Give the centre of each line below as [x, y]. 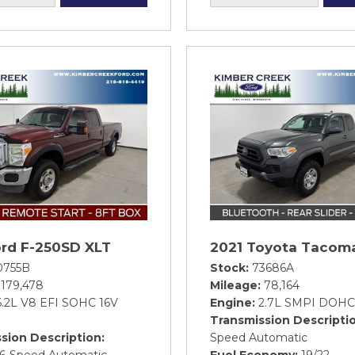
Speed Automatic [259, 338]
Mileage [234, 285]
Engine [231, 303]
